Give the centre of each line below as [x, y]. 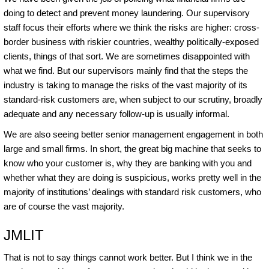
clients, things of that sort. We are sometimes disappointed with [127, 56]
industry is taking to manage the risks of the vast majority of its [125, 85]
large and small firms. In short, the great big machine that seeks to [132, 148]
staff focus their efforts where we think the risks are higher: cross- [131, 27]
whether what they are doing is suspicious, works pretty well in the [132, 177]
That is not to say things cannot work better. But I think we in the [128, 257]
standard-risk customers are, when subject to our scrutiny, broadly [133, 99]
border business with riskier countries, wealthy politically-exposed [131, 41]
